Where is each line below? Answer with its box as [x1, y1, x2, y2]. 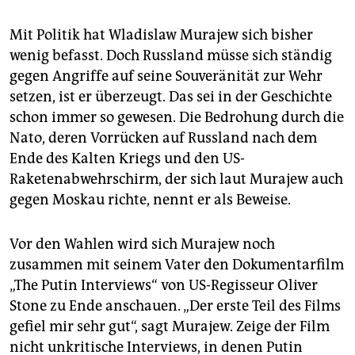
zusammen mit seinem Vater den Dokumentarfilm [10, 255, 344, 273]
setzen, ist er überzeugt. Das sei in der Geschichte [10, 87, 332, 105]
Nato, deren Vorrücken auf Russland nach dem [10, 128, 317, 147]
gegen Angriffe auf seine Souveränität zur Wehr [10, 67, 323, 85]
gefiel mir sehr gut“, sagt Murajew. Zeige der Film [10, 317, 330, 335]
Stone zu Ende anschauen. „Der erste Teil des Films [10, 296, 341, 315]
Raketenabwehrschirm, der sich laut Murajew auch [10, 170, 343, 188]
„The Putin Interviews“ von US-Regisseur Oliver [10, 276, 318, 294]
